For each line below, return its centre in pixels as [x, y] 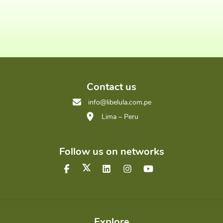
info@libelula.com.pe [120, 103]
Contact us [111, 87]
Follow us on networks [111, 152]
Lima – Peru [119, 117]
